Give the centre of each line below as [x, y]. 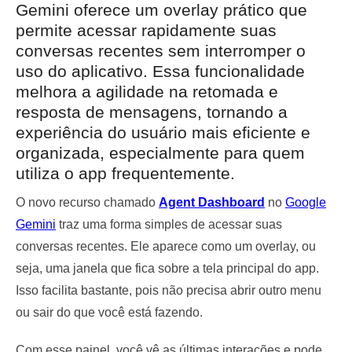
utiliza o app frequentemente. [125, 173]
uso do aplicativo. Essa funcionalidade [160, 71]
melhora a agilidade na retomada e [147, 91]
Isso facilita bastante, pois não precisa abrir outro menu [169, 290]
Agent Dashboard [212, 202]
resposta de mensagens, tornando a [152, 112]
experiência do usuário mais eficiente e [163, 132]
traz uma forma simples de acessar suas [169, 224]
